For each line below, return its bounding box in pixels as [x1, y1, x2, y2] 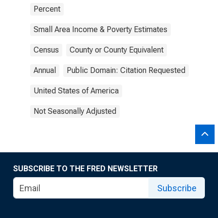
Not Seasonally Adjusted [34, 107, 116, 116]
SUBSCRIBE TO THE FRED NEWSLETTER [13, 164, 158, 173]
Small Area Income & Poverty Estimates [34, 25, 167, 34]
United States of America [34, 86, 119, 95]
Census [34, 45, 59, 54]
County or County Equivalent [70, 45, 163, 54]
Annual [34, 66, 56, 75]
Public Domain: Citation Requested [67, 66, 185, 75]
